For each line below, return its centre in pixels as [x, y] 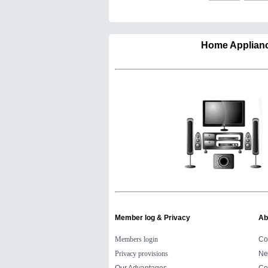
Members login [136, 239]
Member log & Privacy [153, 218]
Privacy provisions [141, 254]
